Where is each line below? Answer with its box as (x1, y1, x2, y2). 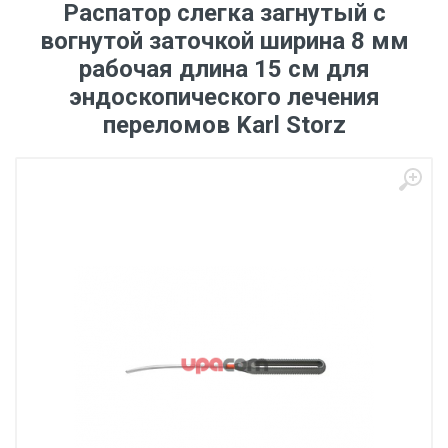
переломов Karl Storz (102, 111, 346, 139)
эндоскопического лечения (68, 83, 380, 111)
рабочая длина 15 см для (78, 55, 370, 83)
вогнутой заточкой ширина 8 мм (39, 27, 409, 55)
